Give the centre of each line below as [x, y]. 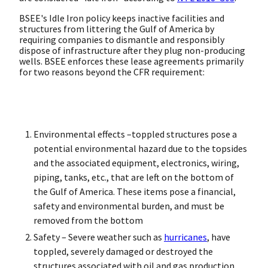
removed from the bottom [88, 220]
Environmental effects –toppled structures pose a [135, 134]
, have [219, 237]
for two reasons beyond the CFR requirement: [112, 71]
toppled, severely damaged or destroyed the [123, 251]
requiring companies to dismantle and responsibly [122, 39]
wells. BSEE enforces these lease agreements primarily [131, 61]
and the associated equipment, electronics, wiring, [136, 162]
